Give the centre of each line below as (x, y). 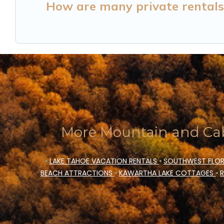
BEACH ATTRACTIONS (77, 173)
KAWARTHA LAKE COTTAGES (167, 173)
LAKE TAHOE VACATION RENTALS (104, 161)
